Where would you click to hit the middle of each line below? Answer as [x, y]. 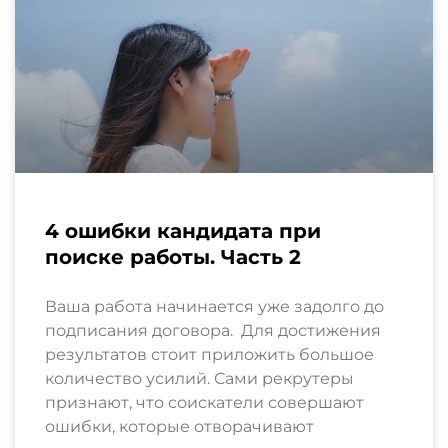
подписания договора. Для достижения [213, 330]
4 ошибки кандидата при [183, 230]
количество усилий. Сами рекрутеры [199, 378]
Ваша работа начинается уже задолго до [214, 306]
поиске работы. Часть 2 [173, 256]
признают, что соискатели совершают [204, 402]
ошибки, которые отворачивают [179, 426]
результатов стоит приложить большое [209, 354]
